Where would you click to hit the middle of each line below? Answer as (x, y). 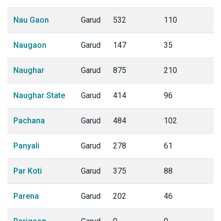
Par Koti (28, 171)
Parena (26, 196)
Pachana (29, 121)
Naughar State (39, 95)
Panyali (26, 146)
